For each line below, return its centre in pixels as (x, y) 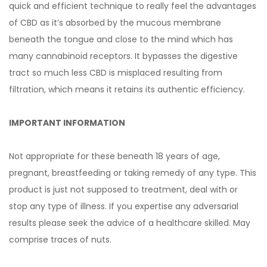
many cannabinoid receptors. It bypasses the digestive (123, 56)
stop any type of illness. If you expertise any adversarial (124, 206)
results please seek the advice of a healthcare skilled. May (130, 223)
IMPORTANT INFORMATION (67, 123)
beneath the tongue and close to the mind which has (121, 39)
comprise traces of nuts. (60, 240)
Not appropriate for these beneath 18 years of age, (114, 156)
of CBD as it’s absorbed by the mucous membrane (115, 23)
